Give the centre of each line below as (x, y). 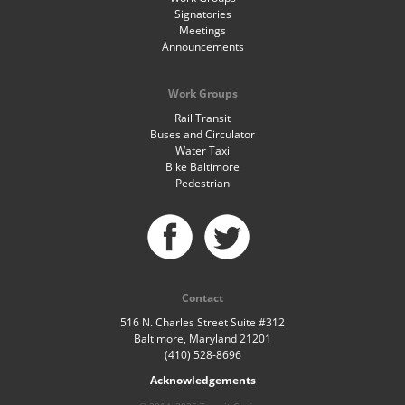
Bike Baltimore (202, 167)
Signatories (202, 14)
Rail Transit (202, 118)
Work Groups (202, 94)
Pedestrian (202, 183)
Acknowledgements (202, 380)
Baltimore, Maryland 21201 (202, 339)
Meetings (202, 30)
